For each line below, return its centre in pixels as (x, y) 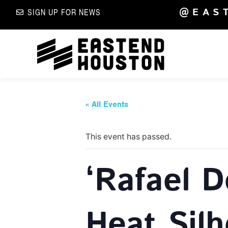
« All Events (107, 104)
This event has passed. (129, 136)
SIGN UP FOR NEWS (64, 12)
